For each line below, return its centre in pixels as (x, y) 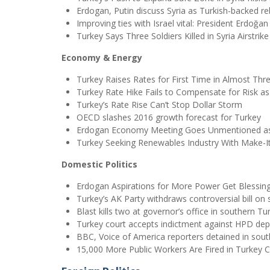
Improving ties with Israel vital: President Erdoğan (172, 23)
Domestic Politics (99, 164)
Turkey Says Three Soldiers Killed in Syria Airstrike (173, 36)
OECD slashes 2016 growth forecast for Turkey (169, 117)
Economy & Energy (102, 58)
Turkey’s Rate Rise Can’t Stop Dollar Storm (159, 105)
